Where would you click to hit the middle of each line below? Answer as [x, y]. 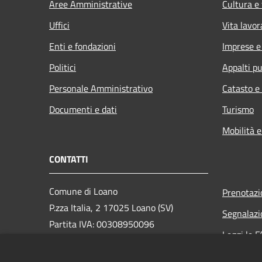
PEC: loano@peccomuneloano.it [112, 249]
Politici [63, 67]
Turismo [238, 109]
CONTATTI [69, 159]
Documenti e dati [83, 109]
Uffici [59, 25]
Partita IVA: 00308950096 [102, 224]
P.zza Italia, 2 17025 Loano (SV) [111, 207]
